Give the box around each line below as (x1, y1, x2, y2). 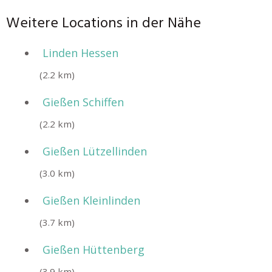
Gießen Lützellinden (42, 144, 147, 158)
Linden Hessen (42, 46, 118, 60)
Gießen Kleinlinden (42, 193, 140, 208)
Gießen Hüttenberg (42, 242, 144, 257)
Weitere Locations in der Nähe (6, 12, 201, 35)
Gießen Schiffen (42, 95, 124, 109)
